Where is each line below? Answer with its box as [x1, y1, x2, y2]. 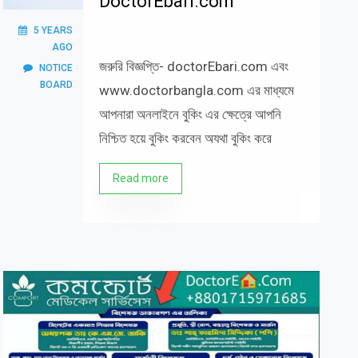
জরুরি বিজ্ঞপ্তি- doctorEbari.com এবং [98, 58, 288, 74]
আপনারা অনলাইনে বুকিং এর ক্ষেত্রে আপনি [98, 106, 281, 122]
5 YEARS [33, 25, 73, 36]
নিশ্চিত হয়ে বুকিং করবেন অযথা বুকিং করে [98, 130, 272, 146]
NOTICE [38, 62, 73, 74]
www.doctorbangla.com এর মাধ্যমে [98, 82, 294, 98]
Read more [112, 172, 169, 185]
